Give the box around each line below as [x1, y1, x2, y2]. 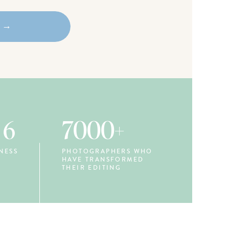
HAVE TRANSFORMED [62, 155, 144, 164]
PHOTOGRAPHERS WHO [62, 147, 153, 156]
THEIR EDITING [62, 164, 122, 172]
